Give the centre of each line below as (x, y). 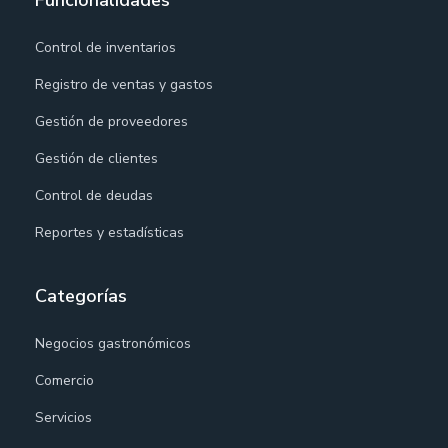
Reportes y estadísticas (110, 232)
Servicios (64, 417)
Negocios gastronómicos (113, 343)
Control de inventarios (106, 47)
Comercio (65, 380)
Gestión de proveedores (112, 121)
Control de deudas (94, 195)
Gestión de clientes (97, 158)
